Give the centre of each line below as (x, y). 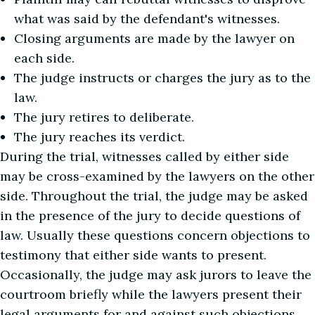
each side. (44, 58)
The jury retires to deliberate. (104, 117)
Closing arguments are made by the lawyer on (154, 38)
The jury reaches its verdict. (99, 137)
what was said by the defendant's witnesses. (147, 19)
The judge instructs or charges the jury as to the (162, 78)
